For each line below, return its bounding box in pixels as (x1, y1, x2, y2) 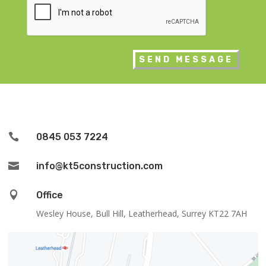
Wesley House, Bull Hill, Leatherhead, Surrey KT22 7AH (36, 208, 247, 220)
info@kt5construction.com (36, 160, 163, 172)
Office (36, 189, 63, 201)
